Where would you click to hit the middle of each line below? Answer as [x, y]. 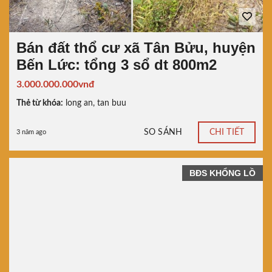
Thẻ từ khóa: [40, 104]
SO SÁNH [163, 132]
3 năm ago [31, 132]
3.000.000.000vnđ [55, 85]
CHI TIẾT [227, 132]
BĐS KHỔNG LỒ [223, 173]
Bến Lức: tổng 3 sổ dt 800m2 [117, 65]
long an [79, 104]
